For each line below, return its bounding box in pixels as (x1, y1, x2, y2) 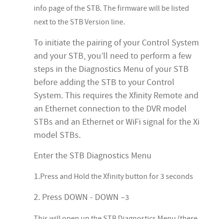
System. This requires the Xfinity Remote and (34, 90, 198, 102)
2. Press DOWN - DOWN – (34, 192, 125, 203)
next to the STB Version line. (34, 17, 125, 27)
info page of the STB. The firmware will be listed (34, 3, 189, 14)
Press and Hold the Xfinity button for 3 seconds (40, 172, 193, 182)
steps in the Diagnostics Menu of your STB (34, 64, 189, 75)
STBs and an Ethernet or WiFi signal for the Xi (34, 116, 199, 128)
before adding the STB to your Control (34, 77, 175, 88)
